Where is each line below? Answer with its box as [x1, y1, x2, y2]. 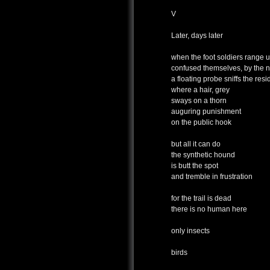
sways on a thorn [171, 96, 227, 105]
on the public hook [171, 118, 231, 127]
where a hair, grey [171, 86, 230, 95]
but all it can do [171, 140, 221, 149]
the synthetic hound [171, 151, 235, 160]
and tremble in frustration [171, 172, 253, 181]
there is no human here [171, 205, 247, 214]
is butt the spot [171, 162, 218, 171]
